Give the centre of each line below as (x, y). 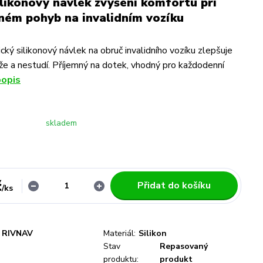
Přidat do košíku (174, 186)
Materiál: (119, 233)
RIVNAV (17, 233)
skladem (61, 123)
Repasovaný (184, 246)
